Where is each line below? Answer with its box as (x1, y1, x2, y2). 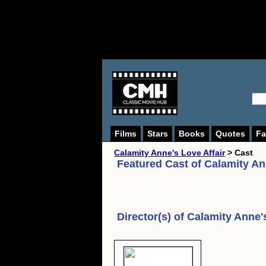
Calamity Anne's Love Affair (114, 148, 225, 157)
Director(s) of (117, 211, 187, 223)
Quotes (216, 129, 245, 138)
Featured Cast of (117, 158, 204, 170)
